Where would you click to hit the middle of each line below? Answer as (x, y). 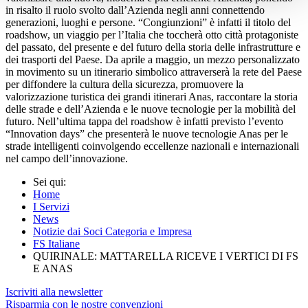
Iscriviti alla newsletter (54, 291)
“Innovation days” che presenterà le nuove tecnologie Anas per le (147, 133)
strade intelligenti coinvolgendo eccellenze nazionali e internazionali (152, 146)
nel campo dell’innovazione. (67, 158)
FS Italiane (56, 243)
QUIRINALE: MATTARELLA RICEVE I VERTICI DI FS (166, 256)
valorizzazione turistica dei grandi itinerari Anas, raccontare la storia (152, 96)
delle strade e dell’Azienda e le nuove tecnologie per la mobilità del (151, 109)
